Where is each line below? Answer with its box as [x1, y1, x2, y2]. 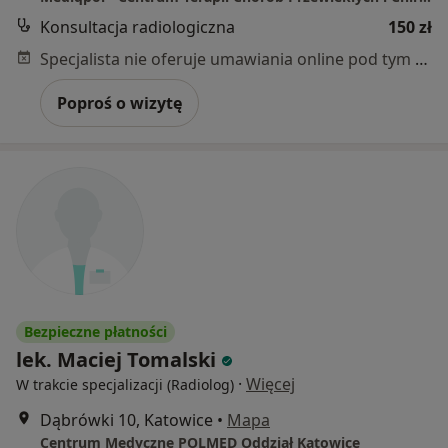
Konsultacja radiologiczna [40, 15, 235, 38]
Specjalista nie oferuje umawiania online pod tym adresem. [415, 47, 428, 70]
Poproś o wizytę [57, 91, 182, 114]
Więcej [246, 372, 295, 395]
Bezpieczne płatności [24, 321, 167, 341]
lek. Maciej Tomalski [16, 345, 216, 373]
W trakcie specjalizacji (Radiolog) [16, 374, 234, 394]
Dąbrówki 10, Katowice [40, 408, 213, 431]
